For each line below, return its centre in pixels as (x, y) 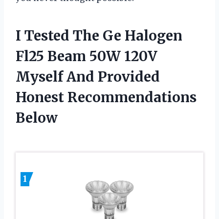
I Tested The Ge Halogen (99, 35)
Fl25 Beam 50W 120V (87, 56)
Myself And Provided (88, 77)
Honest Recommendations (106, 97)
